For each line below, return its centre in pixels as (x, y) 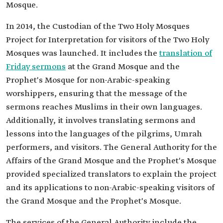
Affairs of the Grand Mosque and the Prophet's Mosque (111, 161)
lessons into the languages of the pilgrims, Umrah (104, 134)
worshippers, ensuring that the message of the (97, 94)
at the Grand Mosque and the (123, 67)
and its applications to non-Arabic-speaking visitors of (110, 188)
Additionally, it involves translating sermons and (101, 121)
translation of (186, 54)
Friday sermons (36, 67)
